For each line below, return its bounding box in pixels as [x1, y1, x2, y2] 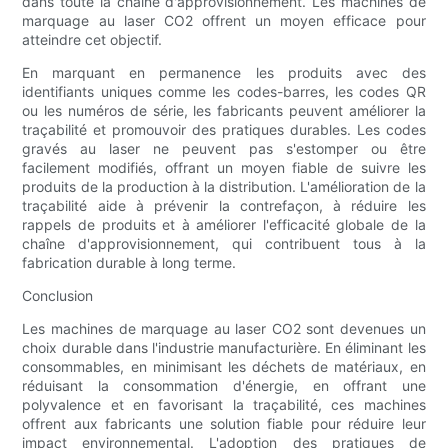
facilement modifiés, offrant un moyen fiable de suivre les [22, 159, 426, 177]
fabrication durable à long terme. [22, 254, 237, 272]
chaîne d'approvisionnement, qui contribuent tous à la [22, 235, 426, 253]
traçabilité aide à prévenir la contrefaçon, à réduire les [22, 197, 426, 215]
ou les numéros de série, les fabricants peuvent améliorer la [22, 102, 426, 120]
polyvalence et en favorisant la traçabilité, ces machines [22, 396, 426, 414]
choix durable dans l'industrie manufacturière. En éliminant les [22, 339, 426, 357]
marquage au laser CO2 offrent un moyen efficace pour [22, 12, 426, 30]
